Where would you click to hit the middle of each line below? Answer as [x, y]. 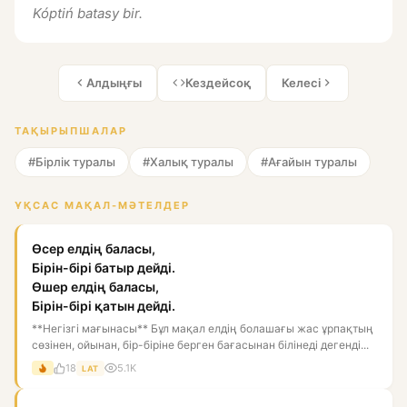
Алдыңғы [114, 82]
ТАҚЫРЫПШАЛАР [71, 130]
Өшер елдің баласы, [95, 286]
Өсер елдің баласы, [94, 248]
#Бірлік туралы [72, 161]
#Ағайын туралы [309, 161]
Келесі [301, 82]
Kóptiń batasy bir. [88, 13]
